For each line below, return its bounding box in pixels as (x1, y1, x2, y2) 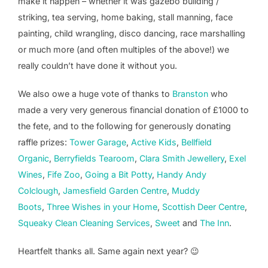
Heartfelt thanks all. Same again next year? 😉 (18, 246, 199, 257)
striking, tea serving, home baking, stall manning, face (18, 12, 233, 23)
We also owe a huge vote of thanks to (18, 89, 172, 99)
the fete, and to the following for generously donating (18, 121, 231, 132)
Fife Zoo (47, 169, 80, 180)
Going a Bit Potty (85, 169, 152, 180)
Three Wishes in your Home (47, 202, 157, 212)
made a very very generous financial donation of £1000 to (18, 105, 249, 115)
